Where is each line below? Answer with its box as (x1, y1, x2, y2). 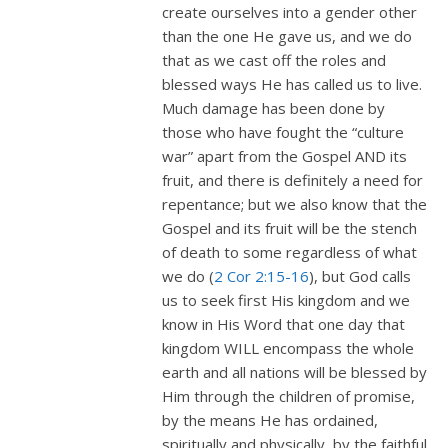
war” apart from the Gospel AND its (162, 145, 407, 166)
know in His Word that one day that (162, 313, 405, 334)
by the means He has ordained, (162, 409, 378, 430)
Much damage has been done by (162, 97, 385, 118)
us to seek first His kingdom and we (162, 289, 410, 310)
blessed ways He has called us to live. (162, 73, 422, 94)
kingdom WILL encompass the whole (162, 337, 414, 358)
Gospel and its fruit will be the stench (162, 217, 417, 238)
